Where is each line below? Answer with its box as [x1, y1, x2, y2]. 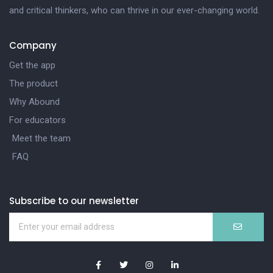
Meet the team [12, 132, 71, 144]
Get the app [9, 59, 55, 71]
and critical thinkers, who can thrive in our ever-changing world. [9, 4, 260, 16]
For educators [9, 114, 66, 126]
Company [9, 38, 57, 52]
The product [9, 77, 58, 89]
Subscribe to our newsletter [9, 194, 139, 207]
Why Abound [9, 96, 60, 107]
